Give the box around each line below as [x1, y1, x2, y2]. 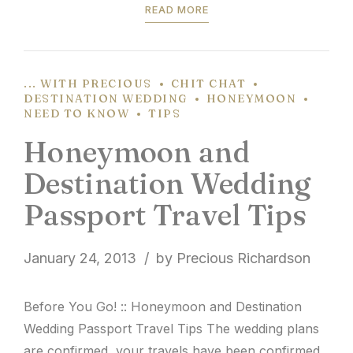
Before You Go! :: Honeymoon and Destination [24, 299, 302, 315]
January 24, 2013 [24, 250, 136, 267]
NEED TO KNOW [24, 106, 129, 121]
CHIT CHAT [170, 76, 246, 91]
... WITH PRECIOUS [24, 76, 152, 91]
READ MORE [144, 3, 209, 17]
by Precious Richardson [156, 250, 310, 267]
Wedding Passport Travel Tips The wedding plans [24, 321, 319, 337]
